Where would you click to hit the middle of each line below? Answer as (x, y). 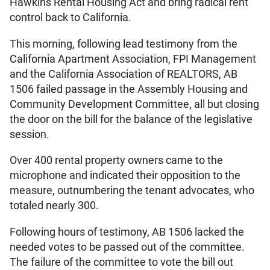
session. (30, 134)
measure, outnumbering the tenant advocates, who (132, 191)
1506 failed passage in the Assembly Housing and (129, 89)
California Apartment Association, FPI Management (133, 59)
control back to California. (71, 18)
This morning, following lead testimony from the (124, 44)
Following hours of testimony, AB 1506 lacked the (127, 232)
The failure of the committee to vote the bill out (121, 262)
